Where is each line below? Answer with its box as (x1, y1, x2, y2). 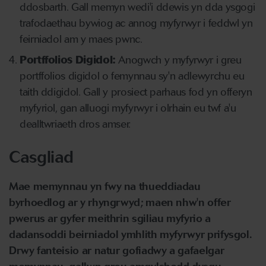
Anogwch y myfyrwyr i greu (118, 53, 242, 66)
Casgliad (9, 146, 74, 167)
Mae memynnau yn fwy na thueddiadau (9, 179, 201, 193)
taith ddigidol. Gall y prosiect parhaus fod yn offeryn (20, 85, 252, 99)
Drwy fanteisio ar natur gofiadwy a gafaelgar (9, 243, 224, 257)
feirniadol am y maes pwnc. (20, 33, 142, 46)
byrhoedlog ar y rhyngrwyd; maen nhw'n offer (9, 195, 231, 209)
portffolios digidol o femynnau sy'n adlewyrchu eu (20, 69, 245, 83)
